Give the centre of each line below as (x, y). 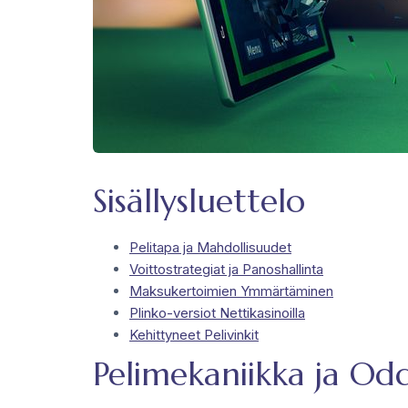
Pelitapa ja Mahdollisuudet (210, 247)
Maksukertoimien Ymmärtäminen (231, 291)
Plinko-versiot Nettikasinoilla (217, 312)
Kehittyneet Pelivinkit (194, 334)
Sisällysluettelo (199, 200)
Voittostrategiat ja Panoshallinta (226, 269)
